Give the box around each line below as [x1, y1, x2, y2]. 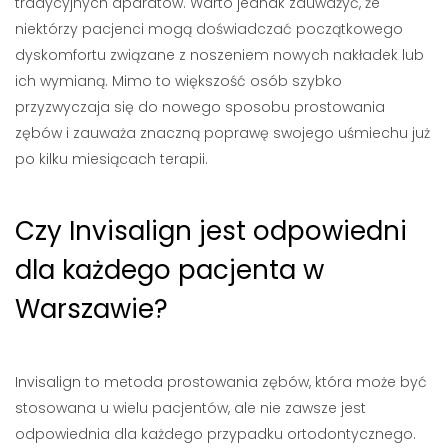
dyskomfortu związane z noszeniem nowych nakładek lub [15, 44, 424, 65]
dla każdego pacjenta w [15, 251, 324, 288]
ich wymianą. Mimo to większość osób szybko [15, 70, 342, 91]
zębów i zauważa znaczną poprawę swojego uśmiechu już [15, 122, 430, 143]
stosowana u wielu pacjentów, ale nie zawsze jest [15, 397, 366, 418]
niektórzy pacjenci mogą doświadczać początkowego [15, 18, 403, 39]
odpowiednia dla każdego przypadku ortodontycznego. [15, 423, 416, 444]
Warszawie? [15, 290, 168, 327]
